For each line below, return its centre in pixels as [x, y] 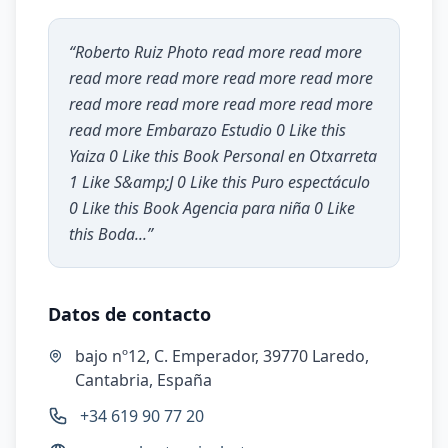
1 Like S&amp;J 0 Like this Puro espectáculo [219, 182]
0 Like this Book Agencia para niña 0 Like [212, 208]
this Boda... [108, 234]
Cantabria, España [143, 380]
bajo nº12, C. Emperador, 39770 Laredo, [221, 356]
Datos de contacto [129, 314]
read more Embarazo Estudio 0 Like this [207, 130]
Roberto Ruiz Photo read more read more [218, 52]
